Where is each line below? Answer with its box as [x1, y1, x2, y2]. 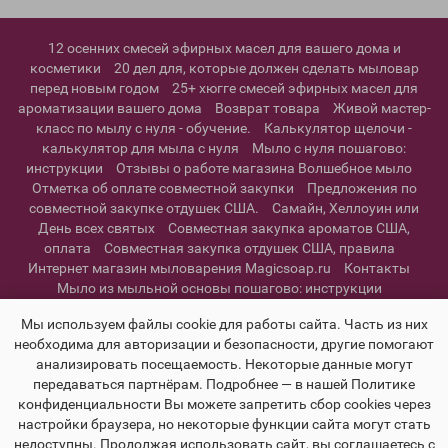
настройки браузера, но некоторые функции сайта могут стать [17, 416, 431, 432]
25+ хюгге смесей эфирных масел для [172, 80, 418, 96]
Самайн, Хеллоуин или [272, 200, 419, 216]
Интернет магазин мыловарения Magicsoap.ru [28, 260, 331, 276]
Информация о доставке [26, 300, 187, 316]
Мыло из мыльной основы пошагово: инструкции [56, 280, 382, 296]
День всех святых [38, 220, 155, 236]
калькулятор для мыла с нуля [42, 140, 239, 156]
